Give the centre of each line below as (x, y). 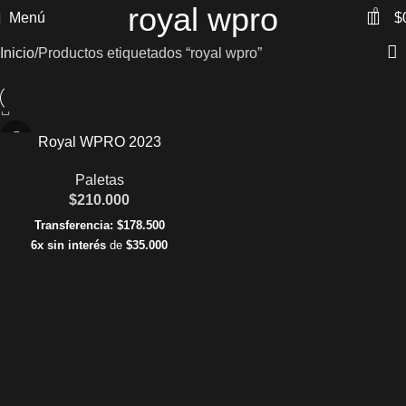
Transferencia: (73, 225)
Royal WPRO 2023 (99, 141)
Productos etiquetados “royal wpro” (150, 53)
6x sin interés (68, 245)
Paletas (99, 179)
